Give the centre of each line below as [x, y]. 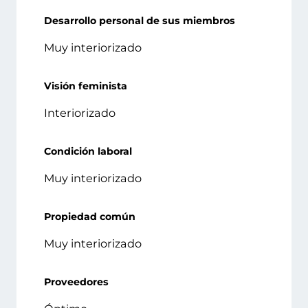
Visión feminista [86, 86]
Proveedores [76, 282]
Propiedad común [90, 217]
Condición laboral [88, 152]
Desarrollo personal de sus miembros [140, 21]
